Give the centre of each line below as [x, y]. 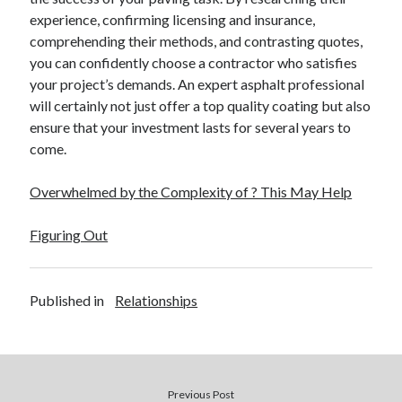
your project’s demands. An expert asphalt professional [197, 84]
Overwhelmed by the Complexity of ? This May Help [191, 192]
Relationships [157, 300]
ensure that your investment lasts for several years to [191, 127]
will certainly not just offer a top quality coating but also [201, 105]
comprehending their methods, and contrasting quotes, [197, 41]
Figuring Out [69, 235]
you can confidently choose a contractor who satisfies [194, 62]
